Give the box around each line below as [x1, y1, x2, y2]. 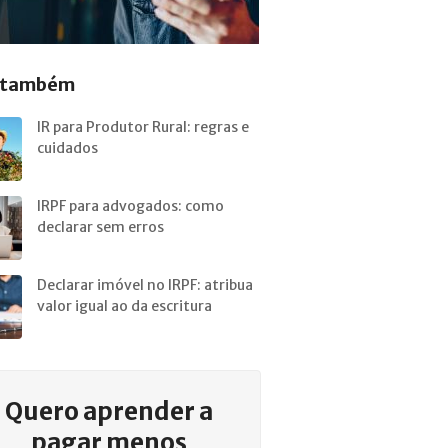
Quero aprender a [5, 396, 214, 427]
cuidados [36, 139, 98, 157]
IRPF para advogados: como [36, 197, 224, 215]
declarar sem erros [36, 218, 164, 236]
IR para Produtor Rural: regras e [36, 118, 249, 136]
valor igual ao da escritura [36, 297, 212, 315]
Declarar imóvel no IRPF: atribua [36, 276, 253, 294]
